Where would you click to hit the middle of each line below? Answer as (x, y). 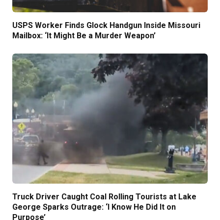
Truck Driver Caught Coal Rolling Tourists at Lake (104, 197)
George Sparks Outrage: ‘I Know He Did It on (94, 207)
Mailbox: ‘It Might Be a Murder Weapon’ (84, 35)
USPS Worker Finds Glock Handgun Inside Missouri (106, 25)
